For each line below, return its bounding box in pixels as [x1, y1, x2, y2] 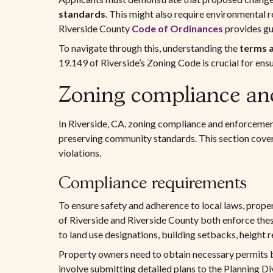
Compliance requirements [58, 175, 247, 192]
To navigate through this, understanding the [58, 42, 239, 54]
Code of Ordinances [132, 23, 223, 34]
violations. [58, 147, 101, 158]
